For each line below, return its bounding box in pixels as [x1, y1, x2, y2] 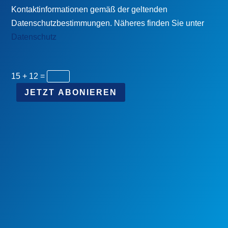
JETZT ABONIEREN [24, 88, 118, 97]
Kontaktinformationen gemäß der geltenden [11, 5, 168, 14]
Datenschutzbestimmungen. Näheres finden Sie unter [11, 19, 205, 28]
